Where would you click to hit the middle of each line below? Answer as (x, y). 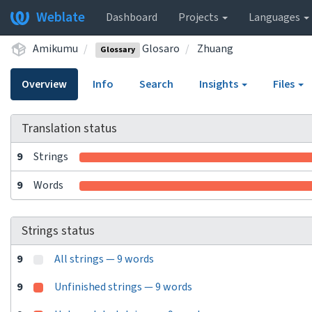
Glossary (118, 49)
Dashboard (132, 17)
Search (156, 84)
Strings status (58, 231)
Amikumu (55, 48)
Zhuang (216, 48)
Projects (200, 17)
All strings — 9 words (104, 259)
